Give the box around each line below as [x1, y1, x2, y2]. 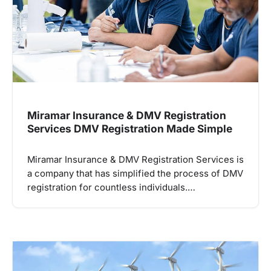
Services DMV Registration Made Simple [27, 122, 232, 135]
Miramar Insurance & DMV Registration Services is [27, 154, 244, 166]
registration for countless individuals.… [27, 182, 195, 194]
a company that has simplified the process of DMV [27, 168, 243, 180]
